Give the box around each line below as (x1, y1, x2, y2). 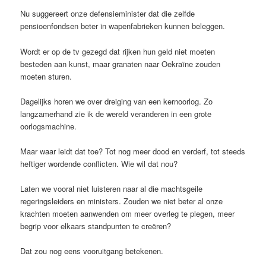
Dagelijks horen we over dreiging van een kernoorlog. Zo (20, 95, 213, 107)
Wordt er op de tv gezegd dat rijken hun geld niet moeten (20, 45, 216, 57)
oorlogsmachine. (20, 120, 77, 132)
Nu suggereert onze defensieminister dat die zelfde (20, 8, 195, 20)
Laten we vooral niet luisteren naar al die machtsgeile (20, 182, 203, 194)
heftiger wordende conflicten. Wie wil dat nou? (20, 157, 178, 169)
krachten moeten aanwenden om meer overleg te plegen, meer (20, 207, 235, 219)
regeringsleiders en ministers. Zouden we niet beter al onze (20, 195, 223, 207)
